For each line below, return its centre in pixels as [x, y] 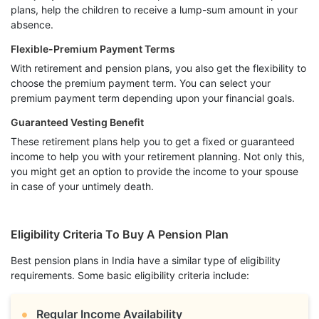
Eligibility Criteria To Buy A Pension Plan [120, 234]
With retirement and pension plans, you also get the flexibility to [158, 68]
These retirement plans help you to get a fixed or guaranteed [153, 141]
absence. [32, 25]
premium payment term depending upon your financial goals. [153, 98]
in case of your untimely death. [82, 186]
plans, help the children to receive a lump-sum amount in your [154, 10]
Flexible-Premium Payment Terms [93, 49]
